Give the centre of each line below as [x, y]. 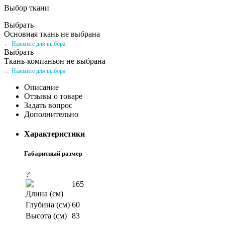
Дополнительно [51, 114]
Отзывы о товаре [53, 96]
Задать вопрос [48, 105]
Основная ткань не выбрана [52, 34]
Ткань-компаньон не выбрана [55, 61]
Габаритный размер [53, 154]
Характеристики [54, 134]
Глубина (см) [48, 205]
